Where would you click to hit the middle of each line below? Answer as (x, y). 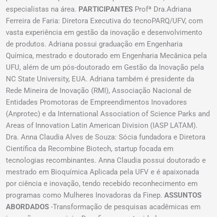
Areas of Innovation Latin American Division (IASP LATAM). (102, 125)
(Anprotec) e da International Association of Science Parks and (108, 114)
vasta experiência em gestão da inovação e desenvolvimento (104, 32)
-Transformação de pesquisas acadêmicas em (125, 207)
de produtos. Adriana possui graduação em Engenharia (94, 44)
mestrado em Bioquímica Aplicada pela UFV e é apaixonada (102, 172)
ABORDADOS (27, 207)
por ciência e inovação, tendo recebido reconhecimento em (102, 184)
